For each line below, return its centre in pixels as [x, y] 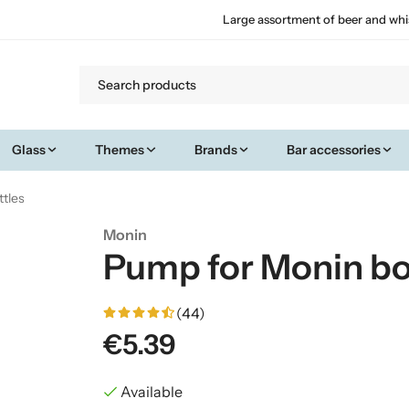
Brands [215, 149]
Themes [120, 149]
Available [151, 391]
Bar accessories [334, 149]
